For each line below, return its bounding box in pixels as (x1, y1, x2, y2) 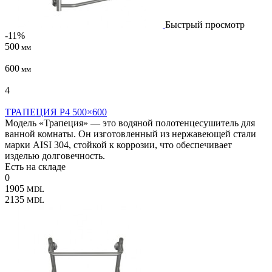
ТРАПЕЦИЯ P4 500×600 (5, 106, 107, 117)
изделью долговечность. (5, 150, 105, 161)
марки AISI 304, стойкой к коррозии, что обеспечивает (5, 139, 232, 150)
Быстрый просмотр (165, 19, 245, 30)
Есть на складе (5, 161, 66, 172)
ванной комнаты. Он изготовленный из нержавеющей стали (5, 128, 256, 139)
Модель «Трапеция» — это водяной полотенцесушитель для (5, 117, 255, 128)
